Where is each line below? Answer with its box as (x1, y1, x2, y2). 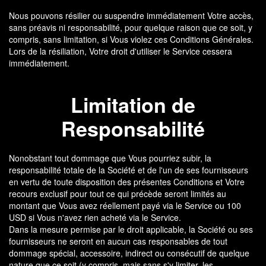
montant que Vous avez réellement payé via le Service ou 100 (9, 199, 241, 211)
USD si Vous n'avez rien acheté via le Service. (9, 211, 181, 223)
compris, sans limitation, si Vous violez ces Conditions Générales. (9, 33, 254, 45)
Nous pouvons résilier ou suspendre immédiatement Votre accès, (9, 9, 254, 21)
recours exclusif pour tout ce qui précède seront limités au (9, 188, 226, 199)
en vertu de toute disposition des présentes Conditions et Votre (9, 176, 245, 188)
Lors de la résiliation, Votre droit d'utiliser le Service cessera (9, 45, 232, 57)
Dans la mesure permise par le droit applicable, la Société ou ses (9, 223, 253, 235)
